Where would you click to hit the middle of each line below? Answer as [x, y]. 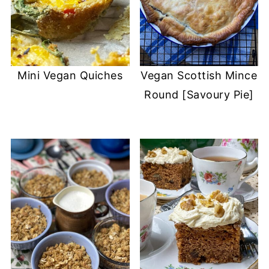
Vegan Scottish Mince [199, 75]
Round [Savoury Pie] [199, 94]
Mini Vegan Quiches [70, 75]
